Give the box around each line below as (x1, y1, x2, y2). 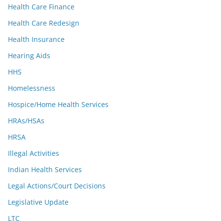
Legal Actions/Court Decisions (8, 181, 106, 190)
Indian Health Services (8, 165, 82, 174)
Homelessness (8, 83, 55, 93)
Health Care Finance (8, 2, 74, 11)
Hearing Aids (8, 51, 50, 60)
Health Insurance (8, 35, 65, 44)
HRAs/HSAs (8, 116, 44, 125)
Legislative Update (8, 197, 69, 207)
